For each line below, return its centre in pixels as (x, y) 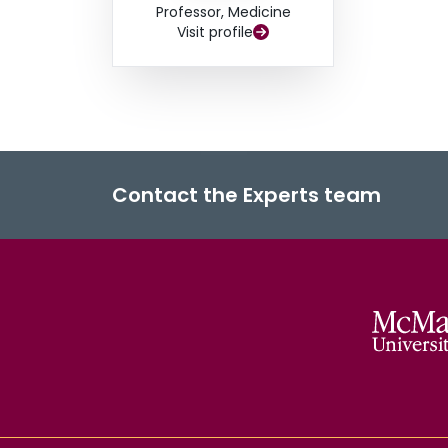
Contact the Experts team (246, 195)
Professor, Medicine (223, 12)
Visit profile (215, 32)
